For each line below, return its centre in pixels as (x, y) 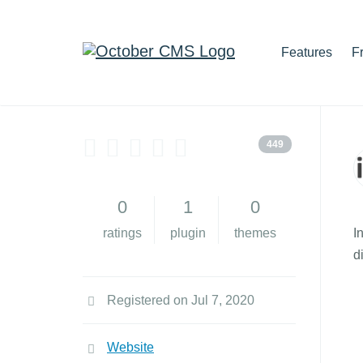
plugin (188, 233)
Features (307, 52)
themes (255, 233)
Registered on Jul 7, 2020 (181, 300)
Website (130, 347)
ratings (122, 233)
